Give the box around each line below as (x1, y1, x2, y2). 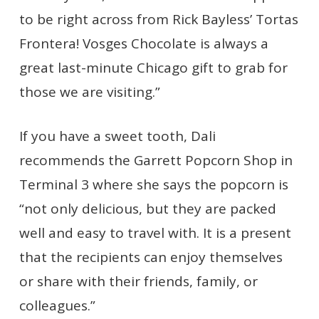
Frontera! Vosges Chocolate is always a (19, 33, 268, 53)
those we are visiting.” (19, 82, 160, 101)
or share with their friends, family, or (19, 272, 258, 291)
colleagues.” (19, 296, 95, 315)
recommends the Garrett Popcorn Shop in (19, 151, 293, 169)
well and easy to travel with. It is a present (19, 224, 291, 242)
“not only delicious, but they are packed (19, 199, 276, 218)
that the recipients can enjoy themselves (19, 248, 283, 266)
